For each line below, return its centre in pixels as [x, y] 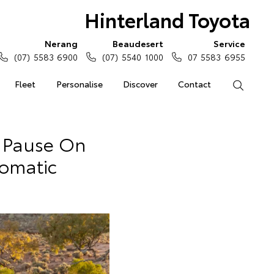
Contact [195, 84]
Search [257, 84]
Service [229, 43]
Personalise [79, 84]
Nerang [61, 43]
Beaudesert [138, 43]
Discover [140, 84]
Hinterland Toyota [167, 19]
